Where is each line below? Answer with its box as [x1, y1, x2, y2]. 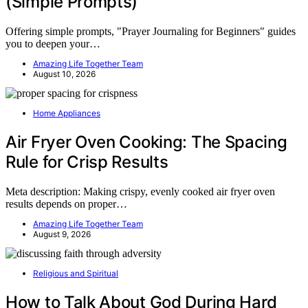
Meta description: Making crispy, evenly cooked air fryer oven [5, 185, 275, 197]
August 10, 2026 [33, 68, 96, 79]
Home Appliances [33, 107, 100, 118]
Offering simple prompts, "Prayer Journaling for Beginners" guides [5, 25, 296, 37]
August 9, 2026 [33, 228, 91, 239]
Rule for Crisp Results [5, 151, 168, 172]
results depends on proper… [5, 197, 127, 210]
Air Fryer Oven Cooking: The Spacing [5, 131, 287, 152]
